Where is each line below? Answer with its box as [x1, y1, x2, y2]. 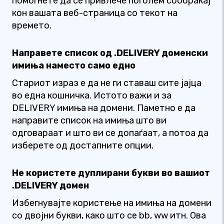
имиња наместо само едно [12, 60, 135, 71]
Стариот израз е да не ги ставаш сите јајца [12, 77, 201, 88]
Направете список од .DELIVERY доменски [12, 47, 208, 58]
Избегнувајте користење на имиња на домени [12, 197, 211, 208]
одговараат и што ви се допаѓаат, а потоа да [12, 127, 208, 138]
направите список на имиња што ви [12, 115, 166, 126]
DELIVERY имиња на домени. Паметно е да [12, 102, 195, 113]
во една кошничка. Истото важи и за [12, 90, 171, 101]
